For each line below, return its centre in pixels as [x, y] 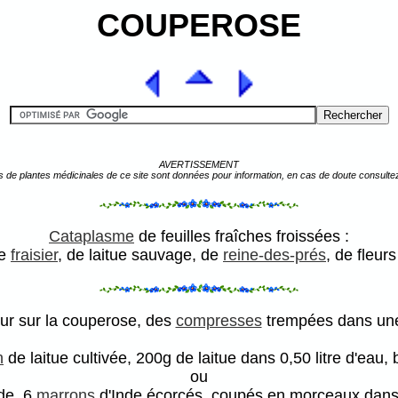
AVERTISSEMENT [199, 165]
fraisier [34, 255]
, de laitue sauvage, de [140, 255]
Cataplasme [92, 237]
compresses [219, 321]
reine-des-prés [275, 255]
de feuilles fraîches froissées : [242, 237]
